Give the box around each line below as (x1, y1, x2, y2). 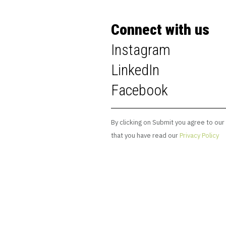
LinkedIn (111, 61, 159, 79)
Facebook (111, 81, 168, 99)
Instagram (111, 40, 174, 59)
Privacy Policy (180, 131, 219, 140)
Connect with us (111, 20, 213, 38)
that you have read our (111, 131, 180, 140)
